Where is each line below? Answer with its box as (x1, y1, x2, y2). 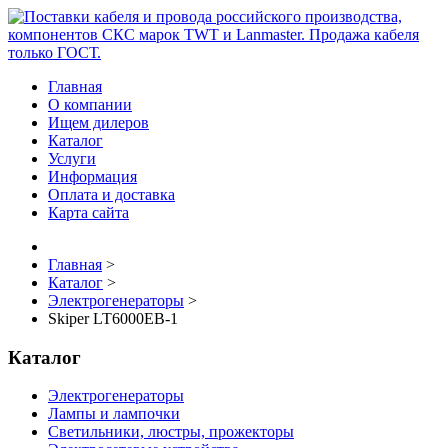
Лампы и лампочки (48, 405, 180, 423)
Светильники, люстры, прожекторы (48, 423, 294, 441)
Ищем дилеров (48, 114, 149, 131)
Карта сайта (48, 204, 129, 221)
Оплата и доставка (48, 186, 175, 203)
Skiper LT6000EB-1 (48, 310, 178, 327)
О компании (48, 96, 132, 113)
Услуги (48, 150, 96, 167)
